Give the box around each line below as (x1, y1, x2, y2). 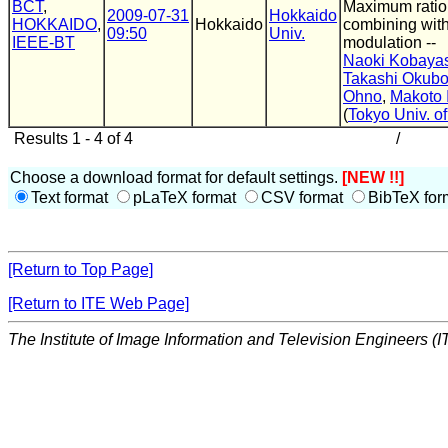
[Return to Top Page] (8, 261, 153, 278)
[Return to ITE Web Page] (8, 295, 189, 312)
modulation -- (343, 34, 436, 51)
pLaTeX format (133, 189, 240, 206)
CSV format (261, 189, 347, 206)
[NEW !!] (342, 169, 404, 186)
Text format (31, 189, 112, 206)
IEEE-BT (12, 34, 75, 51)
